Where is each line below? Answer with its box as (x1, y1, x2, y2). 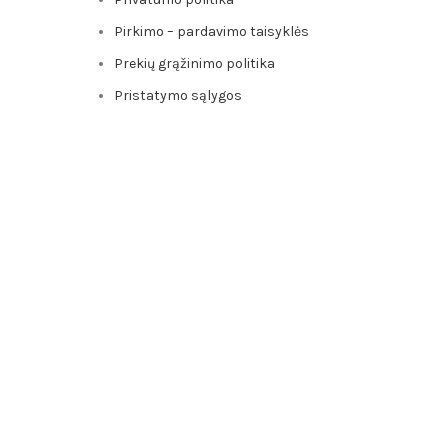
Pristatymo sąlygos (113, 86, 242, 104)
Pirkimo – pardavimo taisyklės (113, 22, 309, 40)
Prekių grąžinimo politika (113, 54, 275, 72)
